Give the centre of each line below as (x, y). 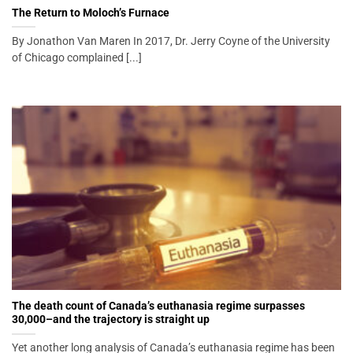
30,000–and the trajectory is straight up (111, 320)
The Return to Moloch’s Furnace (91, 12)
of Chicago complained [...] (77, 57)
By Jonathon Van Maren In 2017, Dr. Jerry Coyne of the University (171, 41)
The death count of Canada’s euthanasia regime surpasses (158, 306)
